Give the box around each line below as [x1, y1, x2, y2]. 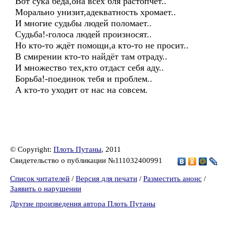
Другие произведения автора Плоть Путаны [10, 200, 155, 208]
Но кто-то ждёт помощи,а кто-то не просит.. [15, 40, 189, 50]
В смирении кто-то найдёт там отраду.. [15, 51, 167, 62]
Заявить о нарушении [10, 185, 81, 193]
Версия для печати [76, 175, 137, 183]
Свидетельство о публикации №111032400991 [10, 156, 164, 164]
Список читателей [10, 175, 70, 183]
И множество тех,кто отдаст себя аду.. [15, 63, 164, 73]
